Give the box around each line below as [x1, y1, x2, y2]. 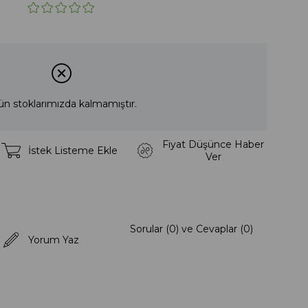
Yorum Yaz [27, 234, 79, 247]
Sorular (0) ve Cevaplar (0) [130, 223, 254, 236]
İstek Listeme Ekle [27, 144, 118, 157]
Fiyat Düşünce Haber [162, 138, 265, 151]
